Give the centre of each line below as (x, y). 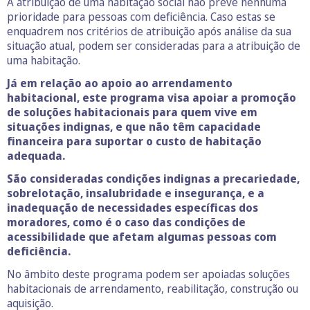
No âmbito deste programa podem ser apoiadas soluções (148, 274)
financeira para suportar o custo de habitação (134, 142)
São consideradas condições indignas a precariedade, (153, 179)
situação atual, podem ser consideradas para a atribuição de (154, 46)
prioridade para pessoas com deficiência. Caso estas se (141, 17)
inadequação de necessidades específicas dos (133, 208)
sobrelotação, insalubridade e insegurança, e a (136, 193)
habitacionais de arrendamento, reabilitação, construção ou (153, 289)
